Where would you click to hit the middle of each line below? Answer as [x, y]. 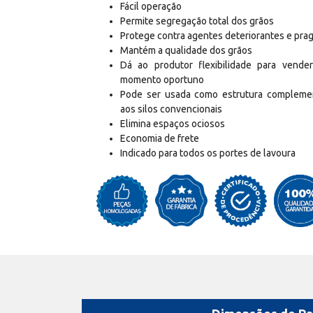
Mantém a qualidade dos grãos [186, 50]
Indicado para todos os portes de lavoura [208, 153]
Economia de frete [160, 138]
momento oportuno [162, 79]
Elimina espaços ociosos [173, 123]
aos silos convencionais [171, 109]
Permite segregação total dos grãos [197, 21]
